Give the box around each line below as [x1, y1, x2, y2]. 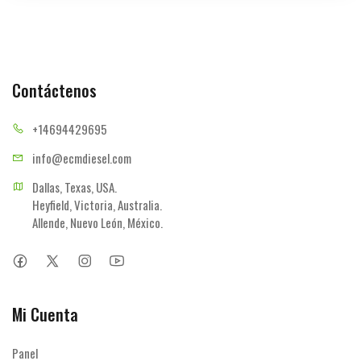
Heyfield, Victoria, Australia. [32, 196, 162, 214]
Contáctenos [12, 78, 97, 103]
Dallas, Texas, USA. [32, 178, 117, 197]
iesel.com [88, 149, 131, 168]
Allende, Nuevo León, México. [32, 214, 163, 232]
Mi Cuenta [12, 302, 78, 327]
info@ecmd [32, 149, 88, 168]
